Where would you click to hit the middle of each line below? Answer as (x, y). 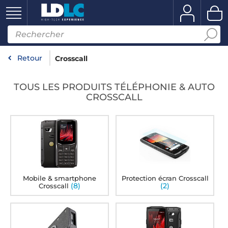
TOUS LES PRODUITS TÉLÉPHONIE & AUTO (114, 87)
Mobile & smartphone (60, 178)
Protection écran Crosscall (165, 178)
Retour (30, 58)
